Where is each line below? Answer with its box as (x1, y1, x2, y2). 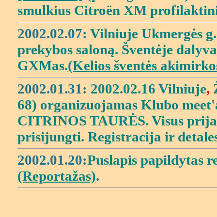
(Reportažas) (17, 168, 96, 184)
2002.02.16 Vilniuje (90, 81, 206, 96)
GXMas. (17, 58, 68, 73)
